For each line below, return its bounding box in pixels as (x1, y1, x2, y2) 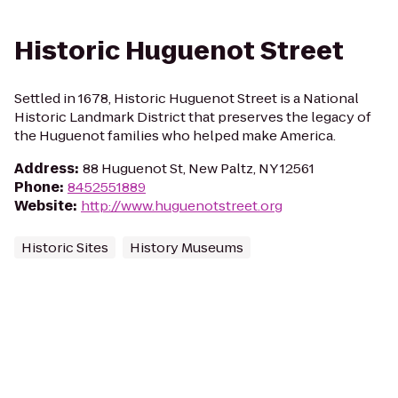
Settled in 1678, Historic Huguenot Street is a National (14, 89, 359, 107)
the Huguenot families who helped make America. (14, 126, 336, 145)
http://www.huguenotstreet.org (81, 196, 283, 215)
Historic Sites (21, 238, 108, 257)
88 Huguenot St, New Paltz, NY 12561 (83, 159, 314, 178)
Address (14, 159, 75, 178)
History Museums (130, 238, 243, 257)
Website (14, 196, 73, 215)
